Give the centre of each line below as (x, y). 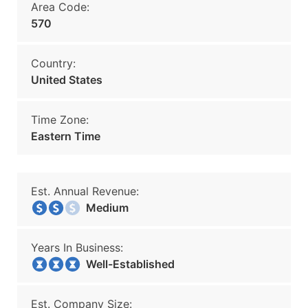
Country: (53, 63)
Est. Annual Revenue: (85, 191)
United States (67, 80)
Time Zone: (60, 120)
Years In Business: (77, 247)
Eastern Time (66, 136)
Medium (103, 208)
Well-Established (126, 264)
